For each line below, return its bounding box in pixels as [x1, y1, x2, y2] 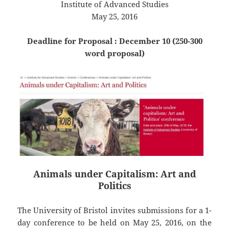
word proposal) [84, 48, 145, 59]
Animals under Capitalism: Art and [33, 168, 196, 180]
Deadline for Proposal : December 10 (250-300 [27, 36, 202, 47]
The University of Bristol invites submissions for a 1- [17, 205, 212, 216]
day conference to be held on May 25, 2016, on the [17, 217, 212, 228]
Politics [98, 179, 131, 192]
